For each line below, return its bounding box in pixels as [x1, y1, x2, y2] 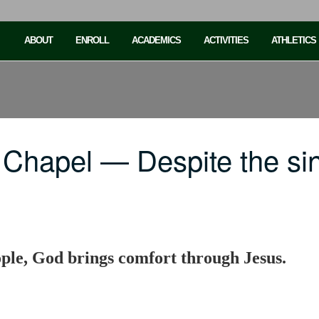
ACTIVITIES [204, 35, 249, 46]
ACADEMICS [132, 35, 181, 46]
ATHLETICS [271, 35, 316, 46]
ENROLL [75, 35, 109, 46]
